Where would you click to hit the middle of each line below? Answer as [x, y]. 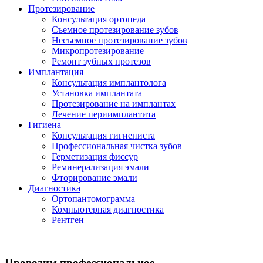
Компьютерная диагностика [108, 209]
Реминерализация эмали [100, 167]
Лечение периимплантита [104, 114]
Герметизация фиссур [95, 156]
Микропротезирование [98, 51]
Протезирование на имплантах [114, 104]
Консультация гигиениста [103, 135]
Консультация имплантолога [109, 82]
